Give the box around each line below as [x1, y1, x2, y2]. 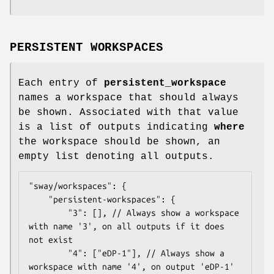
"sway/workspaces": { [29, 180, 127, 191]
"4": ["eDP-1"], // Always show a [29, 248, 68, 258]
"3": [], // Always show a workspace [29, 207, 68, 218]
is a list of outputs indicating [18, 121, 214, 133]
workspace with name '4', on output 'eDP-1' [29, 261, 234, 272]
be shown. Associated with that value [18, 106, 239, 118]
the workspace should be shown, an [18, 136, 220, 147]
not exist [29, 234, 73, 245]
